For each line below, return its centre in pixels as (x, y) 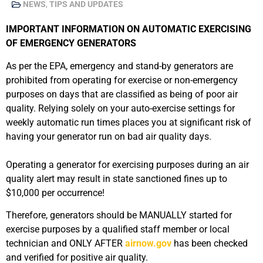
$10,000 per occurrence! (55, 193)
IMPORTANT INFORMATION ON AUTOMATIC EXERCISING (129, 29)
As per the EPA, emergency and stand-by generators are (119, 66)
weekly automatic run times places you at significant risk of (129, 122)
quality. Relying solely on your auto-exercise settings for (120, 108)
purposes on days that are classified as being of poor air (122, 94)
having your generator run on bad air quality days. (109, 136)
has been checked (210, 244)
